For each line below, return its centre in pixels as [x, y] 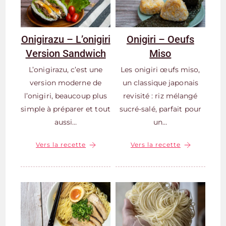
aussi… [66, 122]
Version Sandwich [66, 53]
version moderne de [66, 83]
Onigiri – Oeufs [160, 39]
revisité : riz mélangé [160, 96]
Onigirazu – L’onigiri [66, 39]
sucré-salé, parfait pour [160, 109]
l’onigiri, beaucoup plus [66, 96]
